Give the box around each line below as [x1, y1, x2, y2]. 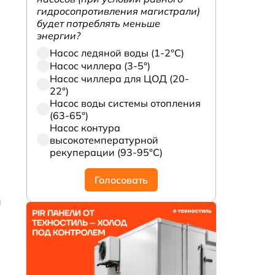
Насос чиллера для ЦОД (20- [50, 72, 190, 85]
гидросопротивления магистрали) [37, 4, 201, 17]
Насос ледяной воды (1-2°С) [50, 47, 185, 60]
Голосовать [95, 174, 148, 187]
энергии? [37, 29, 81, 42]
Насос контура [50, 121, 121, 134]
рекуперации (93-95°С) [50, 145, 163, 158]
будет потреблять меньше [37, 17, 161, 29]
